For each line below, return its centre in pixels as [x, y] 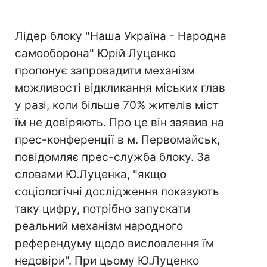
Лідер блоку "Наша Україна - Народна [121, 36]
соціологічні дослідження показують [117, 192]
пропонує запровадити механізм [105, 71]
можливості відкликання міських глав [120, 88]
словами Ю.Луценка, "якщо [91, 174]
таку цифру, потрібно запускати [103, 209]
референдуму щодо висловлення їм [114, 243]
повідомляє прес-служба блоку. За [113, 157]
